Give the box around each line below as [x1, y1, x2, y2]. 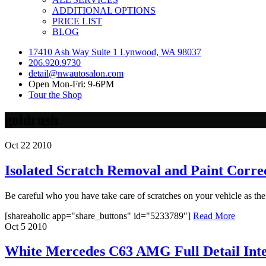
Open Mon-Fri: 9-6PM [28, 78, 114, 89]
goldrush [5, 112, 58, 128]
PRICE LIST [52, 15, 102, 26]
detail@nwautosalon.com [28, 68, 123, 78]
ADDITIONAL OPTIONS [52, 5, 156, 15]
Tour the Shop [28, 89, 82, 100]
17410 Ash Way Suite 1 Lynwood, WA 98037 [28, 46, 201, 57]
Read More [193, 210, 235, 221]
